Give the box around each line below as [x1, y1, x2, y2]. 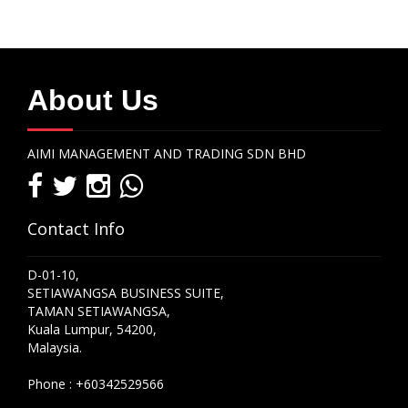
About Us [27, 84, 158, 117]
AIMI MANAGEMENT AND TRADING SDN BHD [27, 145, 306, 162]
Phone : [27, 375, 72, 393]
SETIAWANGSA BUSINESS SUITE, [27, 284, 224, 301]
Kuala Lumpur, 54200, [27, 321, 157, 338]
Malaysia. [27, 339, 82, 356]
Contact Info [27, 218, 125, 240]
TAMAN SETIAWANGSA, [27, 302, 170, 320]
